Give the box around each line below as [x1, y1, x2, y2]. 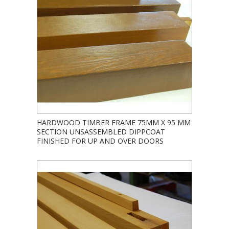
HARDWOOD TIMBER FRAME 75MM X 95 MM [37, 117, 191, 127]
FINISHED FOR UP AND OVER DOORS [37, 135, 164, 146]
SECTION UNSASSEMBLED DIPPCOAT [37, 126, 165, 136]
